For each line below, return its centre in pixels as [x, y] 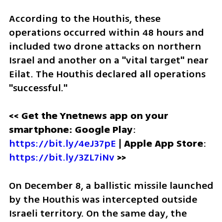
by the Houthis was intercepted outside [103, 200]
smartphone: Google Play [71, 130]
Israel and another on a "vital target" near [109, 60]
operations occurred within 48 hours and [106, 32]
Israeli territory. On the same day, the [98, 214]
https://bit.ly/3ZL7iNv [61, 158]
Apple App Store [163, 144]
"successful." [38, 88]
